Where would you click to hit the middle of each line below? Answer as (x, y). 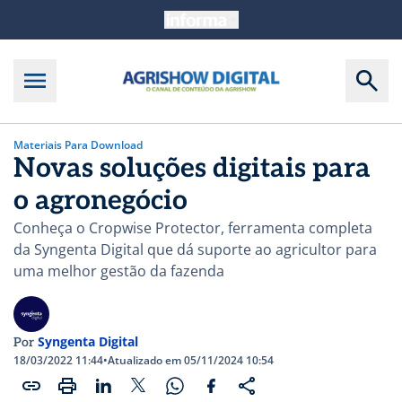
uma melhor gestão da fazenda (119, 271)
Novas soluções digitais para (192, 168)
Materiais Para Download (78, 144)
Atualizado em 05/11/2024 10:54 (191, 360)
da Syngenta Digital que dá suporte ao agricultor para (195, 249)
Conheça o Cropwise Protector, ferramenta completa (193, 227)
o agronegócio (100, 201)
